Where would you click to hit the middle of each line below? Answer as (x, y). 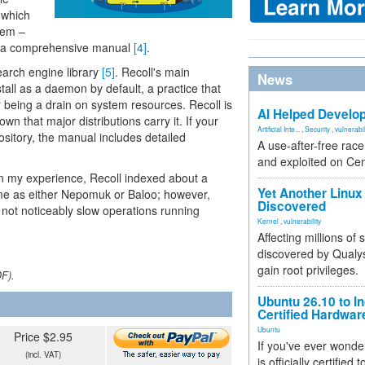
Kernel (268, 221)
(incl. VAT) (43, 354)
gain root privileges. (308, 270)
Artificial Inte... (279, 129)
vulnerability (302, 221)
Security (317, 129)
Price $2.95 (43, 336)
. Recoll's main (152, 72)
